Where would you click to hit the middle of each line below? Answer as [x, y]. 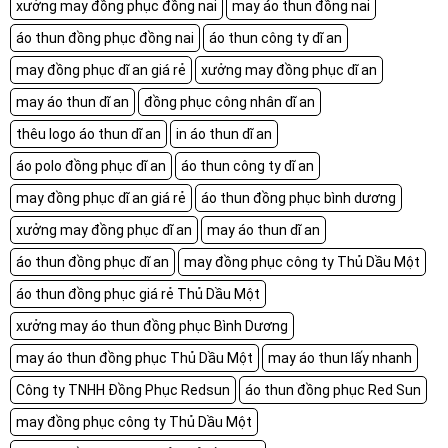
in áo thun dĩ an [224, 133]
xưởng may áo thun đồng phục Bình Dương [152, 325]
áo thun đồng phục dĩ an [92, 261]
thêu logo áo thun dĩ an [88, 133]
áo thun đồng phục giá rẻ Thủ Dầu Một [138, 293]
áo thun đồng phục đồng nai [105, 37]
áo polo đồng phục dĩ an [91, 165]
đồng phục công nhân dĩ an [229, 101]
